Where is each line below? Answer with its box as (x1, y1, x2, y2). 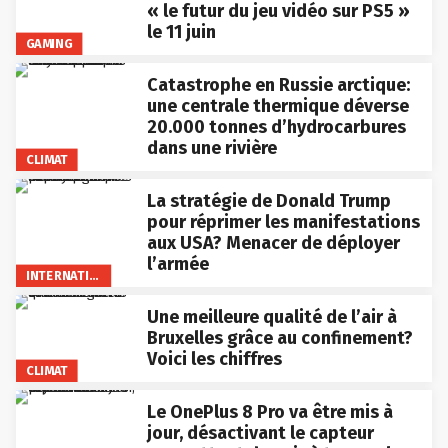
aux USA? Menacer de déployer (146, 231, 400, 254)
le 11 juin (146, 20, 216, 43)
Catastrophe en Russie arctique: (146, 73, 410, 96)
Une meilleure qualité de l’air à (146, 305, 397, 328)
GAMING (25, 35, 73, 51)
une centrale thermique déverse (146, 94, 409, 117)
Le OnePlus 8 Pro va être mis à (146, 400, 393, 423)
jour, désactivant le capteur (146, 421, 374, 444)
